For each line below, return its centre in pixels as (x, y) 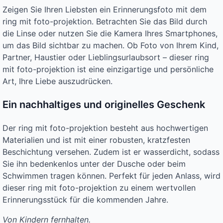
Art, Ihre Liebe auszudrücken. (57, 81)
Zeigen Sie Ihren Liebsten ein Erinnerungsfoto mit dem (105, 10)
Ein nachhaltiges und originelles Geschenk (104, 105)
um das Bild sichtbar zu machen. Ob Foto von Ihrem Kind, (111, 46)
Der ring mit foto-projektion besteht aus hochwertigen (105, 128)
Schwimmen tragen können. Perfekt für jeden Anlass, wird (111, 176)
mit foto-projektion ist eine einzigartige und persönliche (108, 69)
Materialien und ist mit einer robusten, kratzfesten (96, 140)
